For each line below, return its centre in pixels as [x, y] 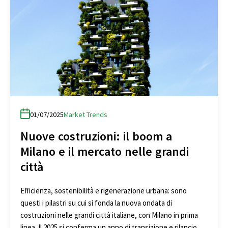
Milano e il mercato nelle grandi [105, 151]
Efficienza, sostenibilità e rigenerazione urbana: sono [104, 190]
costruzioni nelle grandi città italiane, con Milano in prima [109, 215]
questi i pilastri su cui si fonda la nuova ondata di [96, 203]
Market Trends [85, 114]
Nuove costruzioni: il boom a [96, 136]
